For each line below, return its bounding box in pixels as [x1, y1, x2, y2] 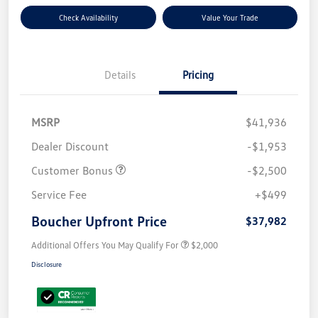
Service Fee [31, 187, 87, 202]
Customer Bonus [31, 163, 116, 178]
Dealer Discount [31, 139, 109, 154]
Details [104, 68, 136, 82]
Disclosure [31, 260, 62, 269]
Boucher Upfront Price [31, 212, 167, 230]
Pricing [182, 68, 214, 82]
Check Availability [58, 13, 118, 23]
